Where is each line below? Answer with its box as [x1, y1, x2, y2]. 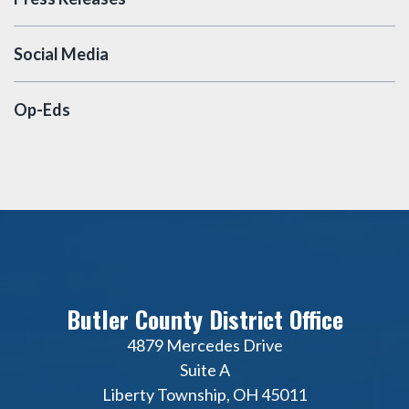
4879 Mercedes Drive [126, 334, 283, 355]
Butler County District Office [66, 300, 343, 337]
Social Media [14, 43, 109, 64]
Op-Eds [14, 99, 70, 120]
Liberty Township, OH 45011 [102, 383, 307, 404]
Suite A [179, 359, 230, 380]
